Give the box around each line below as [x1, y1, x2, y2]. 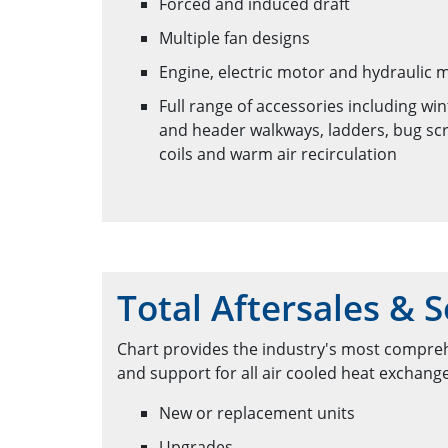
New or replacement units [159, 401, 355, 424]
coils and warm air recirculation [159, 143, 397, 166]
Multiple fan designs [159, 27, 310, 50]
